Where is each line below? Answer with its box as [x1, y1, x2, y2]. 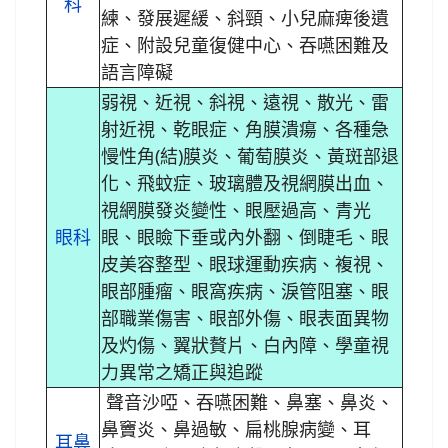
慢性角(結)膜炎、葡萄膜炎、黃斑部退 [100, 143, 399, 168]
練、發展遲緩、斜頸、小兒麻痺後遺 [100, 5, 389, 30]
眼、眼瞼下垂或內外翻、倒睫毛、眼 [100, 224, 389, 249]
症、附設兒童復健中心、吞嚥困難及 [100, 32, 389, 57]
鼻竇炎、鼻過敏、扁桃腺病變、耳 [100, 416, 371, 441]
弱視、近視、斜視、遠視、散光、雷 [100, 89, 389, 114]
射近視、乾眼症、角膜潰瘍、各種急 [100, 116, 389, 141]
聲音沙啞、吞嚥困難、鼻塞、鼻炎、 [100, 389, 394, 414]
